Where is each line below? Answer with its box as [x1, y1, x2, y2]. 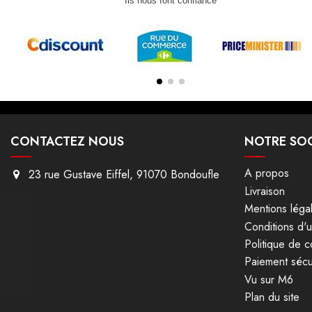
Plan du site [244, 289, 299, 306]
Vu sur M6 [244, 271, 293, 288]
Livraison [244, 182, 285, 199]
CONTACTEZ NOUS [10, 132, 124, 151]
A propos [244, 165, 289, 182]
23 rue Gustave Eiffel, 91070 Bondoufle [28, 166, 219, 183]
